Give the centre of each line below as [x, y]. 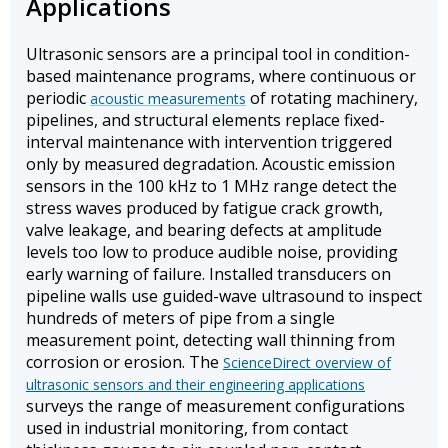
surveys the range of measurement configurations [215, 406]
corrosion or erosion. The [124, 362]
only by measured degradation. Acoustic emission [210, 164]
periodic [58, 98]
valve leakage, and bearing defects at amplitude [204, 230]
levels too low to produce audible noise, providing [212, 252]
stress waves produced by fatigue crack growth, [204, 208]
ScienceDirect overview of [307, 363]
